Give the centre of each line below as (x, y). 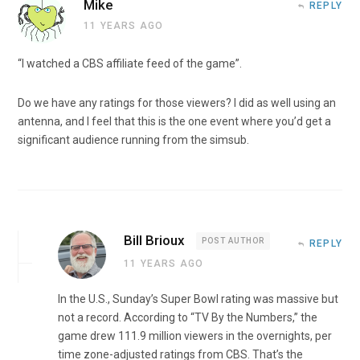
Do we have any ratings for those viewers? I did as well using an (177, 102)
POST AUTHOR (233, 240)
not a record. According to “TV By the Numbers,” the (188, 317)
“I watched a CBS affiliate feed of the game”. (130, 63)
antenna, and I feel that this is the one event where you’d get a (174, 121)
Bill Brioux (154, 240)
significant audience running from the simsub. (133, 139)
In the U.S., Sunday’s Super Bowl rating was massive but (198, 299)
